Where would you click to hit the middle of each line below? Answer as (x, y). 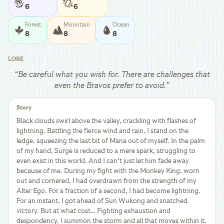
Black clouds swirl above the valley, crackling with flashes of (106, 121)
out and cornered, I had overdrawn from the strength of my (106, 181)
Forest (33, 25)
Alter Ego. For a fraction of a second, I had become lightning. (108, 191)
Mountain (77, 25)
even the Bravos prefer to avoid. (110, 86)
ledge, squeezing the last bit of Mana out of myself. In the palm (111, 141)
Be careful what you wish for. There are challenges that (114, 75)
